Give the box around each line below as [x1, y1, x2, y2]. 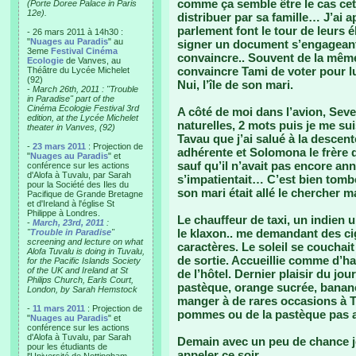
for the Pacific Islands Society [27, 256, 141, 265]
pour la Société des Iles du [27, 180, 129, 189]
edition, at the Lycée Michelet [27, 113, 138, 122]
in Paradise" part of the [27, 94, 114, 103]
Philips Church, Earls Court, [27, 275, 133, 284]
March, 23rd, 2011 [33, 218, 104, 227]
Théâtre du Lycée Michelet [27, 65, 130, 75]
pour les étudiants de [27, 342, 107, 351]
